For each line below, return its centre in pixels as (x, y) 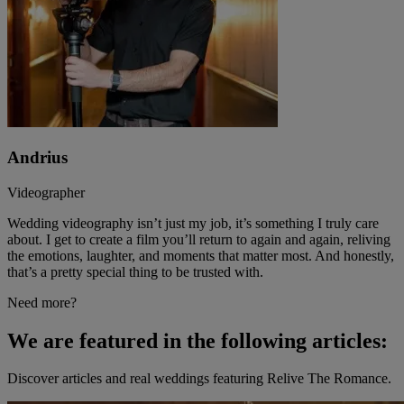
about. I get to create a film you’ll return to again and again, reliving (199, 239)
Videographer (46, 192)
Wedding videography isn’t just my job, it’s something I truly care (193, 223)
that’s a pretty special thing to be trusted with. (135, 271)
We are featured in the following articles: (197, 340)
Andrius (37, 157)
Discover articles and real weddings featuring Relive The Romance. (199, 379)
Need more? (42, 302)
